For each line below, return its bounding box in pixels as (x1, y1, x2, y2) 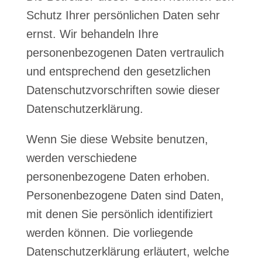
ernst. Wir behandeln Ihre (26, 27, 158, 40)
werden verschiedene (26, 151, 137, 164)
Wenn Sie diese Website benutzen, (26, 133, 208, 146)
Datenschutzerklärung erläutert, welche (26, 245, 229, 258)
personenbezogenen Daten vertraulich (26, 46, 224, 59)
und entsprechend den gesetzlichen (26, 65, 211, 78)
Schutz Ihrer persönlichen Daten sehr (26, 9, 220, 22)
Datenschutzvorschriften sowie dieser (26, 84, 220, 96)
